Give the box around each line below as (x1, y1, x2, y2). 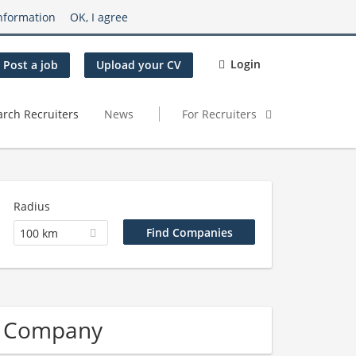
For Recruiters (182, 106, 260, 122)
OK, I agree (70, 9, 128, 25)
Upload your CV (96, 57, 181, 73)
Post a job (3, 57, 58, 73)
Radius (13, 199, 50, 214)
